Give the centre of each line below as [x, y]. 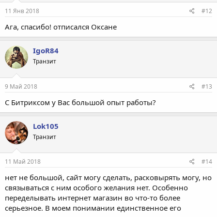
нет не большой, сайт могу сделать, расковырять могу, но [108, 177]
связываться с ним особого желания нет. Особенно [96, 187]
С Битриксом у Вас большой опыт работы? [80, 102]
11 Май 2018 [23, 162]
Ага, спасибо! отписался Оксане [61, 27]
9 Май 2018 [21, 86]
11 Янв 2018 [22, 11]
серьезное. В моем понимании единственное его [93, 208]
